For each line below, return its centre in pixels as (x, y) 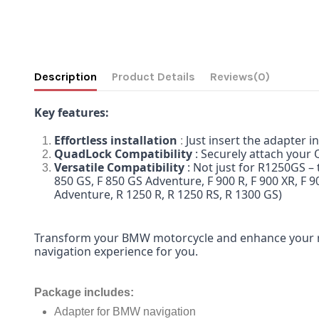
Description (65, 76)
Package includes (82, 292)
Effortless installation (115, 141)
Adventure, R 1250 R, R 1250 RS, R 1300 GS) (168, 195)
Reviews (231, 76)
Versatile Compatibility (119, 168)
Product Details (153, 76)
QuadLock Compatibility (124, 154)
